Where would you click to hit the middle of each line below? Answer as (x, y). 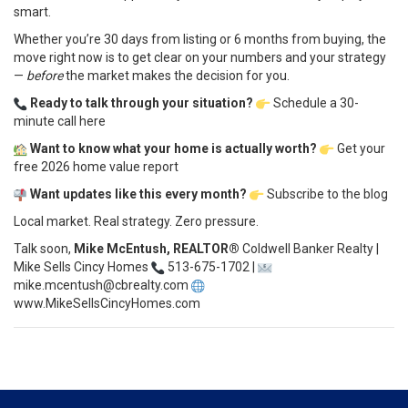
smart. (32, 12)
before (45, 76)
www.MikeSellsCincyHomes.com (107, 304)
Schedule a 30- (316, 103)
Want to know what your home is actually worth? (174, 149)
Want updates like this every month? (139, 194)
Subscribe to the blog (327, 194)
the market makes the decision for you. (176, 76)
